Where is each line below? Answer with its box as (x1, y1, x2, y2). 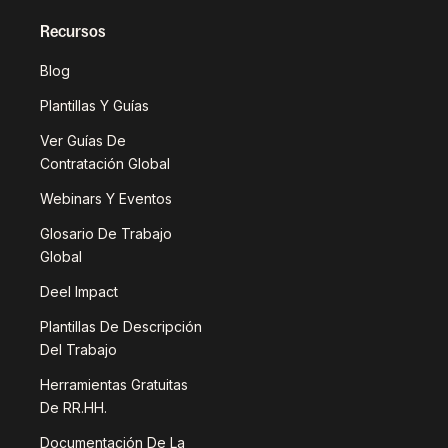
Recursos (40, 22, 106, 40)
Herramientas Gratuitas (40, 376, 188, 393)
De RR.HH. (40, 399, 107, 416)
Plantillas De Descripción (40, 318, 202, 335)
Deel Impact (40, 283, 118, 300)
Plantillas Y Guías (40, 97, 149, 114)
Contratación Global (40, 155, 170, 172)
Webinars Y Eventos (40, 190, 172, 207)
